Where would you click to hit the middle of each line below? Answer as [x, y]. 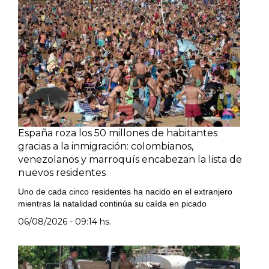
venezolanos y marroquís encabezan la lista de [130, 159]
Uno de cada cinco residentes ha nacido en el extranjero [125, 192]
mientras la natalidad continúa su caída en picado [112, 204]
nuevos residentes [62, 173]
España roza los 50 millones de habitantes [118, 133]
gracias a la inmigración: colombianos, [106, 146]
